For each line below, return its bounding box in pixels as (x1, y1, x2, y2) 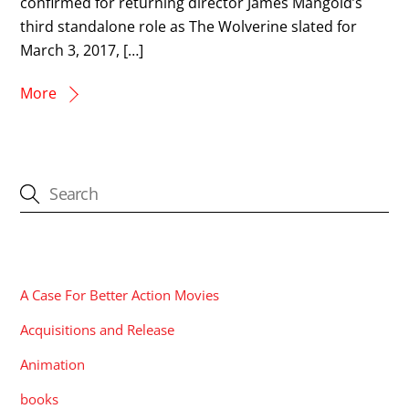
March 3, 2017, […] (20, 39, 144, 60)
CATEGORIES (20, 245, 119, 264)
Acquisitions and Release (20, 320, 175, 340)
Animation (20, 355, 86, 374)
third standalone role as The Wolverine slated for (20, 16, 358, 37)
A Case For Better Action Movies (20, 285, 220, 304)
